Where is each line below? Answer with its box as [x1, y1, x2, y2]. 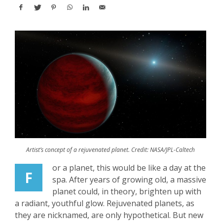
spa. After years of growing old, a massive [52, 174, 206, 185]
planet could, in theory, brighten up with [52, 186, 201, 197]
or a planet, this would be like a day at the [52, 162, 206, 174]
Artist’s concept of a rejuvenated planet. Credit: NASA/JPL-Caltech [26, 146, 195, 154]
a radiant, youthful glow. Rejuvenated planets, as [15, 198, 194, 209]
